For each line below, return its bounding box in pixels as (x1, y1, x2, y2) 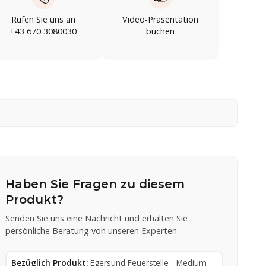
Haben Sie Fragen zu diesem (5, 176, 185, 191)
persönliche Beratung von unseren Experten (5, 224, 178, 236)
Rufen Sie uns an (11, 13, 75, 25)
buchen (146, 25, 175, 37)
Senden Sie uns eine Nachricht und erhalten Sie (5, 212, 188, 224)
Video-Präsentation (122, 13, 199, 25)
